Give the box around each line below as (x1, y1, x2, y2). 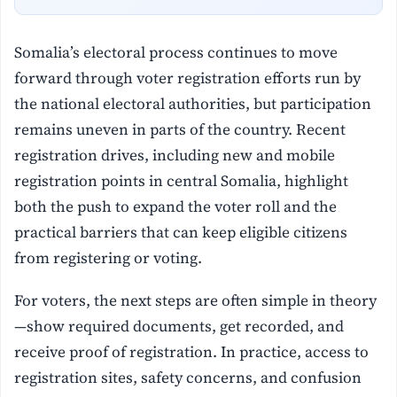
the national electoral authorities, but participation (14, 93, 372, 115)
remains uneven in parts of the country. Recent (14, 119, 346, 141)
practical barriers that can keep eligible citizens (14, 222, 348, 244)
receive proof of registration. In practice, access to (14, 341, 370, 363)
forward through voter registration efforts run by (14, 67, 362, 90)
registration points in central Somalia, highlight (14, 170, 349, 192)
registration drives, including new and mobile (14, 144, 336, 167)
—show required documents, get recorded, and (14, 315, 345, 338)
